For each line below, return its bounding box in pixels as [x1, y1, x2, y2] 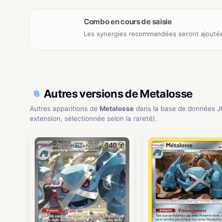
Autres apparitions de [30, 104, 100, 112]
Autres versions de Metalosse [44, 87, 193, 100]
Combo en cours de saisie [84, 16, 172, 26]
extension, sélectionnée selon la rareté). [30, 114, 157, 122]
